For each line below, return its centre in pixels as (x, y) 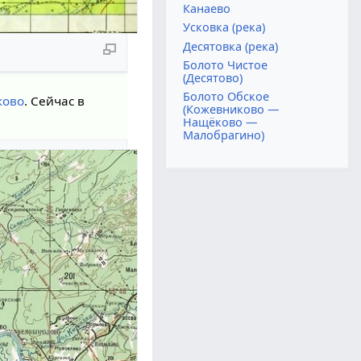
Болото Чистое (226, 64)
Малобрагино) (224, 135)
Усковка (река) (224, 27)
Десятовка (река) (231, 46)
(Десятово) (213, 77)
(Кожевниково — (231, 110)
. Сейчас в (55, 100)
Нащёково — (220, 122)
